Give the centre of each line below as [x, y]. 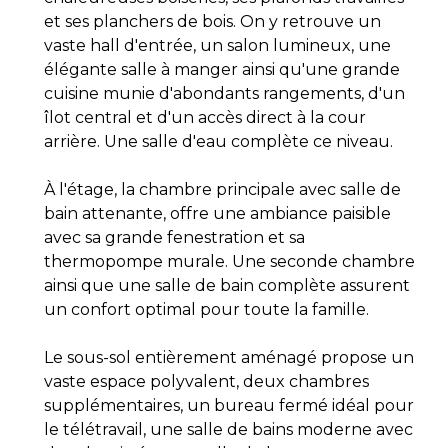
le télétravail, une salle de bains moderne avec [228, 430]
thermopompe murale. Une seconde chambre [229, 262]
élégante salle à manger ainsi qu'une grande [222, 70]
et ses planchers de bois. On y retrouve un [212, 22]
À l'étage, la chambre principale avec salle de [222, 190]
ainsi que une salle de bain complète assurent [227, 286]
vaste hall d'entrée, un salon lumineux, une [217, 46]
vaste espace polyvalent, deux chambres [206, 382]
